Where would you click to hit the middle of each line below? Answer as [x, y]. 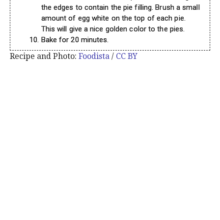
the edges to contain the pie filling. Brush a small [120, 8]
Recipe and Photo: [44, 56]
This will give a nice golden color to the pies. [113, 29]
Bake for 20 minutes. [75, 40]
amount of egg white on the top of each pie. [113, 18]
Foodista [94, 56]
